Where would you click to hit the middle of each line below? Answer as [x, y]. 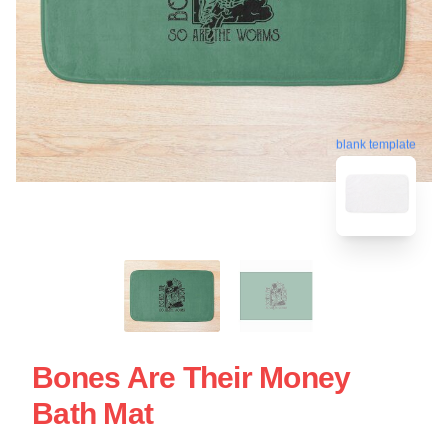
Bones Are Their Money [191, 377]
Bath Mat [92, 413]
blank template [376, 143]
